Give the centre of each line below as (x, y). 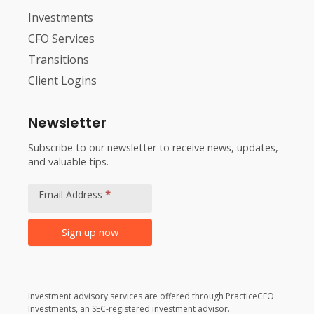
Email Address (72, 194)
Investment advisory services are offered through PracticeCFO (151, 296)
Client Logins (62, 80)
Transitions (59, 59)
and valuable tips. (68, 161)
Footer (46, 177)
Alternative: (62, 277)
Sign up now (90, 232)
